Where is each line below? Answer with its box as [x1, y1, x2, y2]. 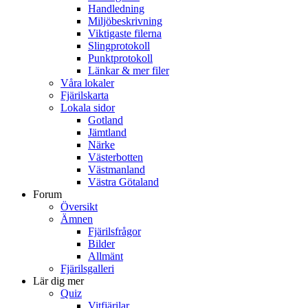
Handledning [88, 2, 144, 14]
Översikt [60, 200, 98, 212]
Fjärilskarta [60, 89, 109, 101]
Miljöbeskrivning [88, 14, 162, 27]
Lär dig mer [33, 274, 84, 287]
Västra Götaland [88, 175, 159, 188]
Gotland [88, 113, 123, 126]
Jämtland [88, 126, 126, 138]
